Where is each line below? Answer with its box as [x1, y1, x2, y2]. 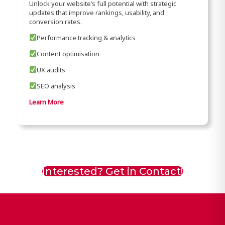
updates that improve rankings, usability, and [29, 8, 164, 17]
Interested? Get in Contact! [42, 165, 183, 177]
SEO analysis [36, 81, 75, 90]
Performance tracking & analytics [36, 33, 136, 42]
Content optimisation [36, 49, 99, 58]
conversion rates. [29, 17, 82, 26]
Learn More [29, 97, 64, 106]
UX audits [36, 65, 65, 74]
